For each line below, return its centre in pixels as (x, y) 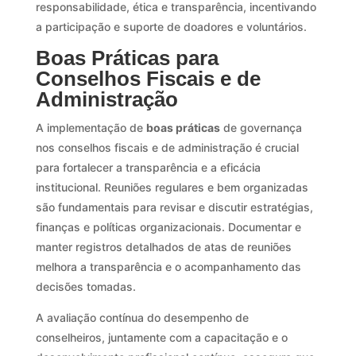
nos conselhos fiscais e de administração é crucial (167, 147)
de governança (261, 127)
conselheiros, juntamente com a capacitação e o (161, 337)
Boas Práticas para (127, 58)
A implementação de (91, 127)
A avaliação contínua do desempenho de (142, 317)
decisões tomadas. (85, 286)
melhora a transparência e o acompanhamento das (168, 266)
